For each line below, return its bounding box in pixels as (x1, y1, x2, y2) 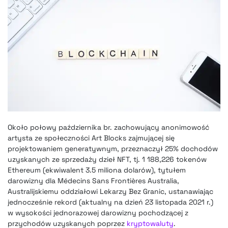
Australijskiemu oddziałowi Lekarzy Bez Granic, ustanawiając (8, 187, 213, 196)
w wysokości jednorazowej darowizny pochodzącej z (8, 208, 188, 218)
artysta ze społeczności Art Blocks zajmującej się (8, 133, 175, 143)
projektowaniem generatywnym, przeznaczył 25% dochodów (8, 144, 218, 154)
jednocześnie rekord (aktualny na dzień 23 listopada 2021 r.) (8, 197, 213, 207)
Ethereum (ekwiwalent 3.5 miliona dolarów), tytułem (8, 165, 186, 175)
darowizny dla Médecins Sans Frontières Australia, (8, 176, 179, 186)
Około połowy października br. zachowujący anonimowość (8, 123, 209, 132)
